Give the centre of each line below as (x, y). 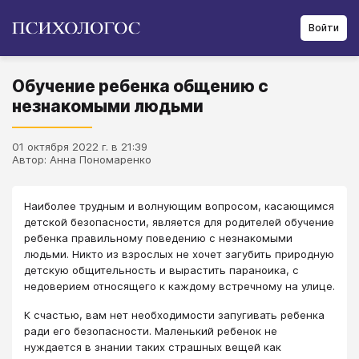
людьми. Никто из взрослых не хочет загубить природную (179, 254)
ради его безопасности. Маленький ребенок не (151, 331)
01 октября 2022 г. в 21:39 (80, 147)
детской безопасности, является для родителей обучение (179, 222)
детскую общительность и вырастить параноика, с (161, 270)
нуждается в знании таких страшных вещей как (153, 347)
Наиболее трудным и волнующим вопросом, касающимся (179, 206)
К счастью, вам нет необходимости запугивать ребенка (174, 315)
